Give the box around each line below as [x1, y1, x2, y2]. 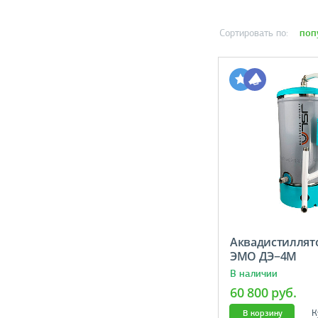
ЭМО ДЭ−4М [230, 248, 305, 264]
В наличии [229, 266, 278, 280]
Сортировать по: [219, 27, 288, 40]
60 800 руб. [230, 283, 297, 301]
